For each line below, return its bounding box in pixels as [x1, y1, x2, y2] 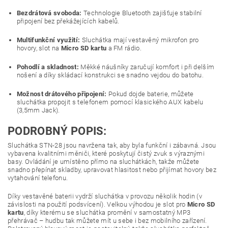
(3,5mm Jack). [16, 106, 60, 114]
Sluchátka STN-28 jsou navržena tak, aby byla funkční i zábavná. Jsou [8, 141, 216, 149]
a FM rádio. [106, 44, 142, 52]
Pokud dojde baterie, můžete [106, 90, 194, 98]
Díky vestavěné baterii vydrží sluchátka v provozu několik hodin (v [8, 192, 203, 200]
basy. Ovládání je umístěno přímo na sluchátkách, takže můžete [8, 158, 199, 165]
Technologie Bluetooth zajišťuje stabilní [81, 9, 202, 17]
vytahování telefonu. [8, 174, 68, 182]
